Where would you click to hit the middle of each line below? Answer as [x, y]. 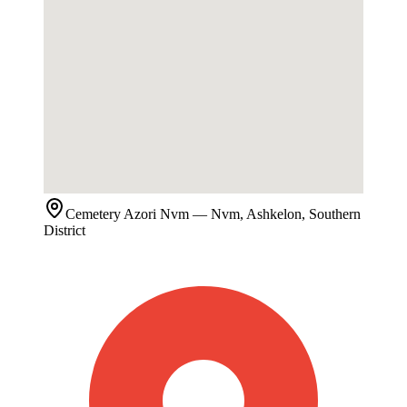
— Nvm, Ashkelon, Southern [275, 214]
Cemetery [93, 214]
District [65, 231]
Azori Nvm [156, 214]
